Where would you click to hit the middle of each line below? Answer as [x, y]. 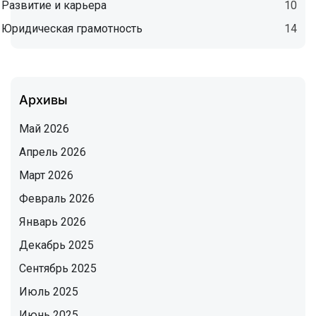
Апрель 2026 [53, 152]
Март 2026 [46, 176]
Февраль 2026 [57, 199]
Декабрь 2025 [56, 245]
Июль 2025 [49, 292]
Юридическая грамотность [72, 29]
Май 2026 [44, 129]
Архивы [43, 100]
